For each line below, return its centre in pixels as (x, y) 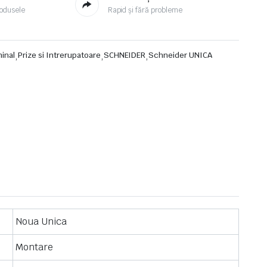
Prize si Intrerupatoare (59, 55)
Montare (34, 247)
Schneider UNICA (180, 55)
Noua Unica (41, 221)
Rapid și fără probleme (145, 10)
